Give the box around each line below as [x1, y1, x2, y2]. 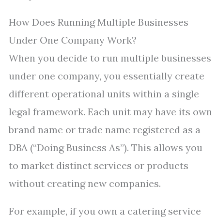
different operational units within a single [9, 88, 199, 100]
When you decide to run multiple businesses [9, 52, 211, 64]
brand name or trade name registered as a [9, 124, 201, 136]
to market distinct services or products [9, 159, 188, 171]
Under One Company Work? [9, 34, 137, 46]
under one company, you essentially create [9, 70, 204, 82]
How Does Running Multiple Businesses [9, 16, 188, 28]
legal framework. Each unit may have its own [9, 106, 212, 118]
